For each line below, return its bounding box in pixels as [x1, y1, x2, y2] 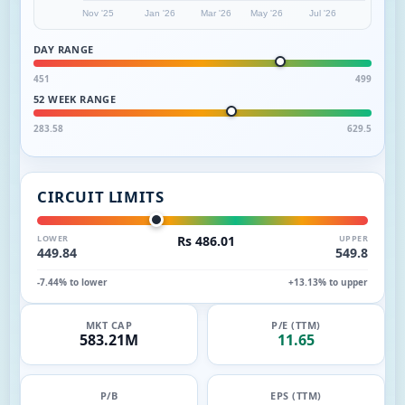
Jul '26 [308, 7, 336, 18]
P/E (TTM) [271, 318, 321, 332]
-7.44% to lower [37, 275, 108, 288]
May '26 [250, 7, 283, 18]
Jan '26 [145, 7, 176, 18]
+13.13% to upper [288, 275, 368, 288]
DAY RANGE [33, 42, 94, 56]
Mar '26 [201, 7, 232, 18]
